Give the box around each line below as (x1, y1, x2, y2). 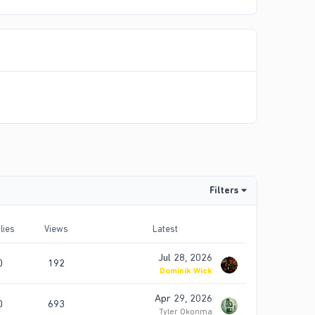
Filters (210, 185, 239, 196)
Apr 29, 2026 (155, 292, 212, 305)
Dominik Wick (160, 266, 212, 276)
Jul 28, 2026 (158, 251, 212, 264)
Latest (153, 224, 178, 235)
